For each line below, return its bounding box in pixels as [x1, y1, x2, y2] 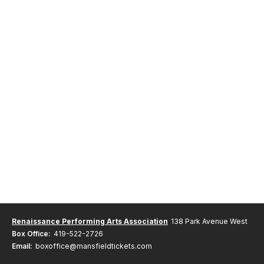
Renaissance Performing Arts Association [12, 217, 168, 226]
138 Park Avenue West [171, 217, 247, 226]
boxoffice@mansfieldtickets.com [35, 242, 152, 250]
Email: [12, 242, 32, 250]
